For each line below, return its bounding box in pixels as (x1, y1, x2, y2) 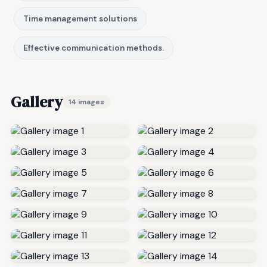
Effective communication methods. (23, 43, 164, 54)
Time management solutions (23, 14, 137, 24)
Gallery (11, 91, 63, 113)
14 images (69, 97, 104, 107)
